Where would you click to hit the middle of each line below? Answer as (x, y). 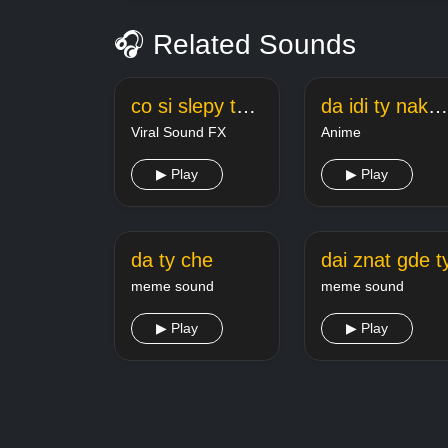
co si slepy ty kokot (246, 105)
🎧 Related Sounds (235, 44)
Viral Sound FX (178, 131)
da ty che (172, 259)
